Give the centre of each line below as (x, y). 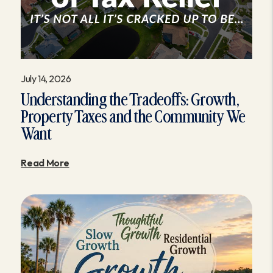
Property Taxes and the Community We (133, 118)
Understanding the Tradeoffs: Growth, (130, 101)
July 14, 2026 (46, 79)
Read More (45, 163)
